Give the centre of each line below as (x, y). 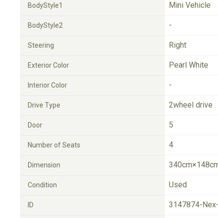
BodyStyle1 (45, 5)
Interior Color (47, 85)
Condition (42, 185)
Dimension (44, 165)
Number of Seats (54, 145)
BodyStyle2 (45, 25)
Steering (41, 45)
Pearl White (189, 65)
